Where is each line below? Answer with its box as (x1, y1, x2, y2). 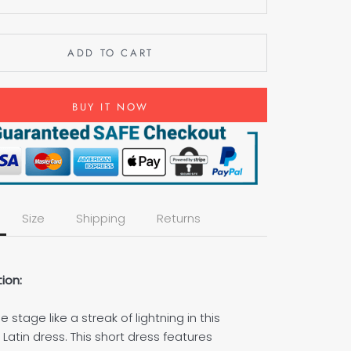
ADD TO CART (67, 45, 154, 60)
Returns (157, 209, 201, 226)
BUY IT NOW (72, 100, 149, 114)
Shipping (76, 209, 125, 226)
